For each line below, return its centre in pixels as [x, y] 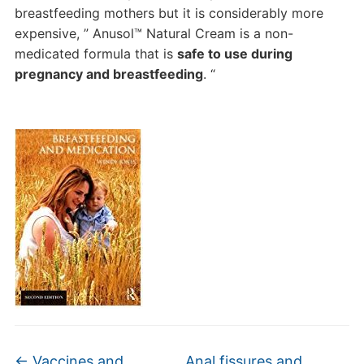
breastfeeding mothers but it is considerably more [169, 13]
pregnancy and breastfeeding [108, 74]
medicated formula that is [95, 54]
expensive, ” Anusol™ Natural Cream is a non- [154, 33]
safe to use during [234, 54]
